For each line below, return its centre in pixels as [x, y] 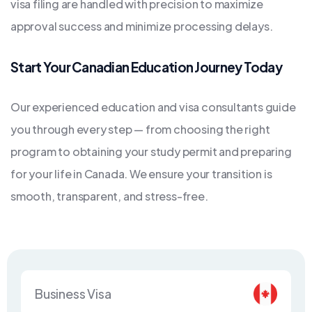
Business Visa [73, 293]
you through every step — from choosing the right [140, 129]
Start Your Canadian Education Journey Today [147, 67]
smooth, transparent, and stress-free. [109, 196]
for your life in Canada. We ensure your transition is [141, 173]
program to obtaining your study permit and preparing [151, 151]
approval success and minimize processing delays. [142, 26]
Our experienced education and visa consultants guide [153, 107]
